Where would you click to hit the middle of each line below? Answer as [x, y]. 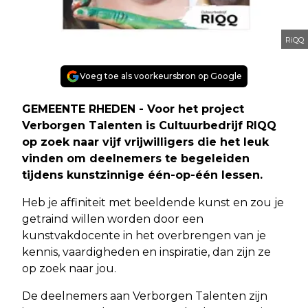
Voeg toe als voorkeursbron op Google [161, 76]
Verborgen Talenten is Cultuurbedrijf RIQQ [149, 126]
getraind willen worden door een [113, 219]
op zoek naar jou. [69, 269]
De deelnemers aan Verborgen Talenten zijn [145, 296]
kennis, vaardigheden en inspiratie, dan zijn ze [146, 252]
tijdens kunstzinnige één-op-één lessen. [142, 175]
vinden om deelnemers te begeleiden [136, 159]
